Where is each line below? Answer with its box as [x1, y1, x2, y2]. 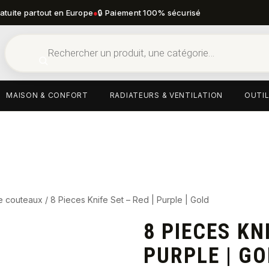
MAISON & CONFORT [6, 91, 88, 100]
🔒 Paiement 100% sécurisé [98, 8, 201, 17]
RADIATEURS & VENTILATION [109, 91, 223, 100]
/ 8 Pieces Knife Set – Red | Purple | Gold [43, 195, 210, 205]
